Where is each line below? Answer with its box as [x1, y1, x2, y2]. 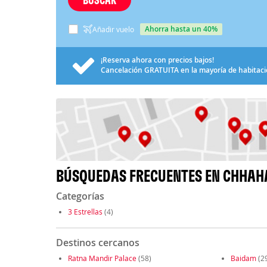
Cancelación [100, 64, 144, 75]
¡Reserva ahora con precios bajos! [100, 54, 214, 65]
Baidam [230, 253, 256, 263]
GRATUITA [144, 64, 179, 75]
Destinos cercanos [55, 236, 139, 250]
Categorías [55, 190, 104, 203]
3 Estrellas [67, 207, 103, 217]
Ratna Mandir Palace [67, 253, 136, 263]
